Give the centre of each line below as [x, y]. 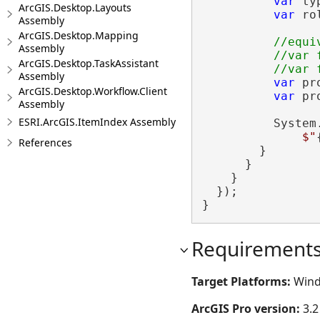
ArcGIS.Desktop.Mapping [79, 35]
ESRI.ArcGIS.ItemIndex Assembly [97, 122]
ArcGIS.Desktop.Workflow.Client [93, 91]
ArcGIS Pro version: [247, 308]
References [45, 142]
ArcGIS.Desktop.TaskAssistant [89, 63]
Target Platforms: [242, 281]
